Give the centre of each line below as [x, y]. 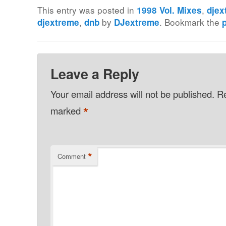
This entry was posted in [87, 10]
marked [67, 110]
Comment [71, 156]
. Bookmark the [191, 22]
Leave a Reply [95, 74]
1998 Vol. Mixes [169, 10]
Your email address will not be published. [132, 94]
